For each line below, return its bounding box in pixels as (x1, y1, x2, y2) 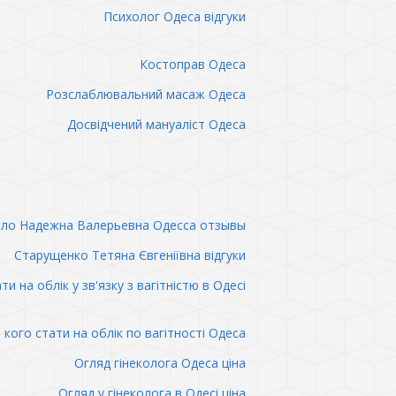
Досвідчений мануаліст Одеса (66, 116, 246, 133)
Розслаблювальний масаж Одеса (45, 86, 246, 103)
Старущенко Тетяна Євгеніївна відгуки (13, 247, 246, 263)
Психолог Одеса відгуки (103, 8, 246, 25)
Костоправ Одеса (139, 56, 246, 72)
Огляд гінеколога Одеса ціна (73, 354, 246, 371)
